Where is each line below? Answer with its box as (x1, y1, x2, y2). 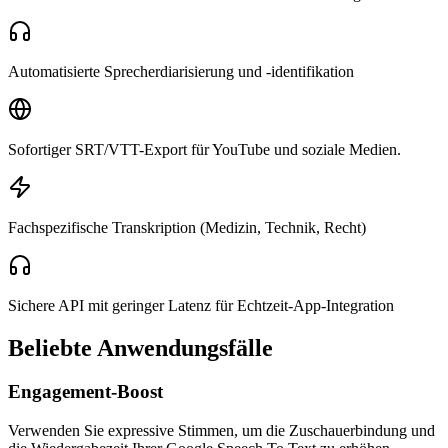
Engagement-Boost (8, 381, 163, 403)
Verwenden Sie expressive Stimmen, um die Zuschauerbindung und (8, 422, 435, 440)
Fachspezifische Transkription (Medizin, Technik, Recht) (8, 218, 366, 236)
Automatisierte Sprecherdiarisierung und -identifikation (8, 62, 354, 80)
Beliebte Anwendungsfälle (8, 334, 273, 361)
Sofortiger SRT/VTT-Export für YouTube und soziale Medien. (8, 140, 401, 158)
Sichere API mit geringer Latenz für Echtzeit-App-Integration (8, 296, 394, 314)
